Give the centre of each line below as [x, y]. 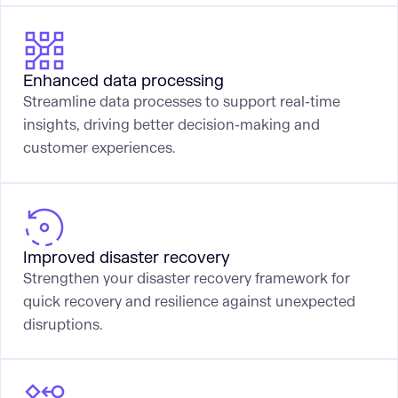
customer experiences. [99, 148]
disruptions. [63, 324]
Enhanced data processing [123, 82]
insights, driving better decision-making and [171, 125]
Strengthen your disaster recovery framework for [186, 278]
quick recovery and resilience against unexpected [189, 301]
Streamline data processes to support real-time [181, 102]
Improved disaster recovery [126, 258]
